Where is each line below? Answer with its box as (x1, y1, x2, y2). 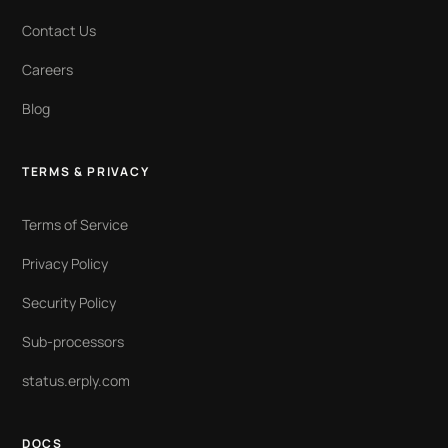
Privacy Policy (22, 254, 108, 274)
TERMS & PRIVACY (22, 163, 150, 181)
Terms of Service (22, 215, 128, 235)
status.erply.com (22, 371, 130, 391)
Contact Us (22, 21, 96, 41)
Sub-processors (22, 332, 124, 352)
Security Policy (22, 293, 116, 313)
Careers (22, 60, 73, 80)
